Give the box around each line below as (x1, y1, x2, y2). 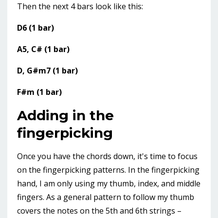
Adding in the (17, 107, 114, 124)
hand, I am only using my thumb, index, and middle (17, 178, 200, 189)
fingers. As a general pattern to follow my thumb (17, 192, 194, 203)
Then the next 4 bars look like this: (17, 1, 143, 12)
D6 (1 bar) (17, 22, 54, 34)
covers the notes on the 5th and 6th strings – (17, 205, 182, 217)
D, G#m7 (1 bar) (17, 65, 78, 76)
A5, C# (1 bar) (17, 44, 70, 55)
